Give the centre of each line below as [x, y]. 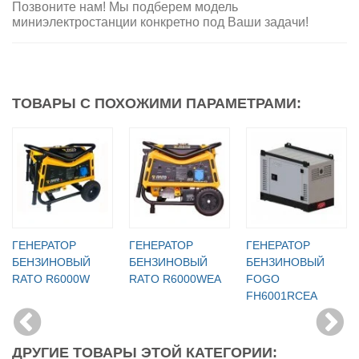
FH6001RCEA [282, 295]
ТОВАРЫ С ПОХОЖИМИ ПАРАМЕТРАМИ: [157, 103]
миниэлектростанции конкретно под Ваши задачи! [160, 22]
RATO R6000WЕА [175, 278]
